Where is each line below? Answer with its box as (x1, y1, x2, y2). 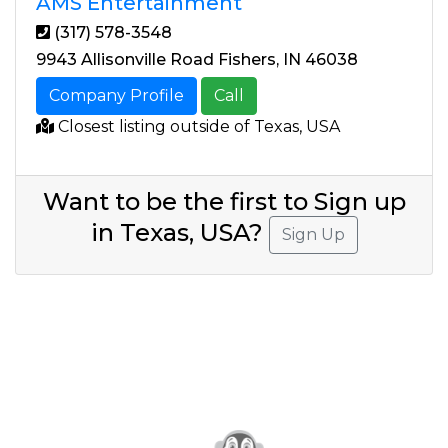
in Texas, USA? (90, 218, 269, 248)
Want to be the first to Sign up (42, 187, 406, 217)
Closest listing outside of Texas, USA (54, 117, 340, 137)
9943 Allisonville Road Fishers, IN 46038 (36, 50, 358, 70)
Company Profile (49, 86, 184, 106)
